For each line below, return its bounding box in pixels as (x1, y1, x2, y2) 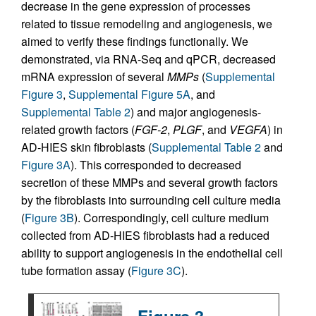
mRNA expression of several (21, 68, 167, 85)
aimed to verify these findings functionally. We (21, 32, 248, 49)
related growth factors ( (21, 121, 135, 138)
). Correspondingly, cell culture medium (74, 209, 269, 226)
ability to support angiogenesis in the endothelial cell (21, 244, 283, 261)
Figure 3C (131, 262, 181, 279)
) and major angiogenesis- (130, 103, 261, 120)
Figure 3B (25, 209, 74, 226)
